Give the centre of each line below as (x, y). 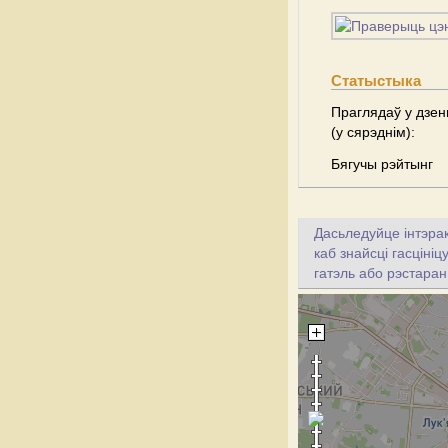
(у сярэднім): (373, 132)
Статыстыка (376, 80)
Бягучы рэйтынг (382, 164)
